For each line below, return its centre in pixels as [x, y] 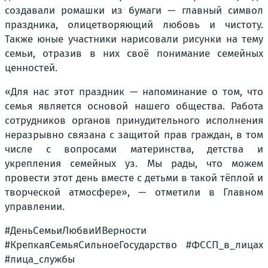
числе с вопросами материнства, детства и [134, 150]
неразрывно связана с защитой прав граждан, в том [134, 135]
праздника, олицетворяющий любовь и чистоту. [134, 25]
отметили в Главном [205, 193]
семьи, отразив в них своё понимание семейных [134, 54]
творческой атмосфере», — [76, 193]
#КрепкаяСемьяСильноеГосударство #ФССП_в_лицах [134, 245]
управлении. [35, 207]
